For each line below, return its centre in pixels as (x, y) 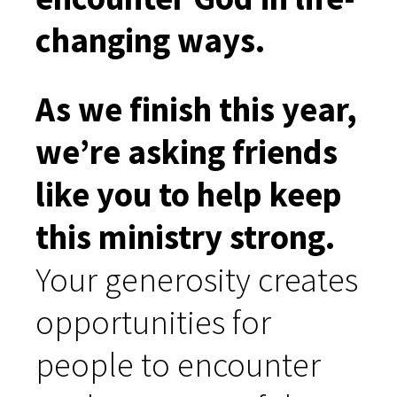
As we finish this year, (196, 109)
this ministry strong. (185, 237)
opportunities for (153, 322)
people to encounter (178, 364)
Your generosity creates (197, 279)
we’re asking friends (187, 152)
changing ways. (150, 40)
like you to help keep (189, 194)
